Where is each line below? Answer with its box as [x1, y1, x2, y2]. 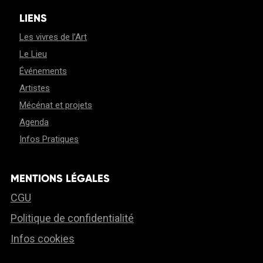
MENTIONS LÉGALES [10, 171, 110, 185]
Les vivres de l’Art [19, 31, 87, 42]
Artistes [19, 82, 50, 93]
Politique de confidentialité [10, 211, 134, 224]
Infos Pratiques [19, 133, 79, 144]
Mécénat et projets [19, 99, 92, 110]
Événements [19, 65, 67, 76]
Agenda [19, 116, 49, 127]
